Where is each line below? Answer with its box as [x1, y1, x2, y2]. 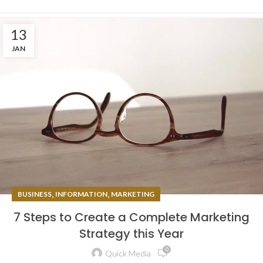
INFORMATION [55, 189, 107, 198]
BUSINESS [18, 189, 52, 198]
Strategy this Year [79, 225, 184, 242]
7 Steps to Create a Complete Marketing [14, 208, 249, 225]
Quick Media [105, 248, 151, 259]
